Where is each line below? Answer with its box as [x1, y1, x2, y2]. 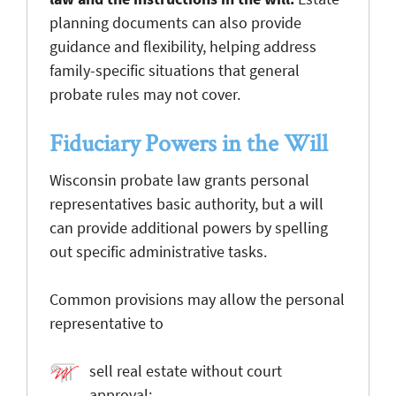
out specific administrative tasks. [49, 240, 267, 262]
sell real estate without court [89, 360, 282, 381]
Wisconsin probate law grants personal [49, 169, 309, 190]
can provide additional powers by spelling [49, 217, 328, 238]
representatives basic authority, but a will [49, 193, 324, 214]
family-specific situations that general [49, 59, 300, 80]
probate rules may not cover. [49, 83, 240, 104]
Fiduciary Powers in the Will [49, 126, 328, 158]
